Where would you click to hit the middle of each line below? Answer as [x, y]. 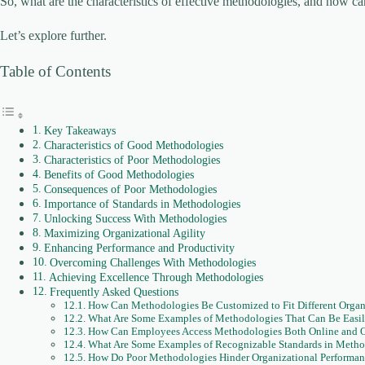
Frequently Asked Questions [114, 292]
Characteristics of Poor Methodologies [132, 160]
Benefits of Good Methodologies [119, 175]
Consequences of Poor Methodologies [130, 189]
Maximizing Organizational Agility [124, 233]
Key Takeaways [79, 131]
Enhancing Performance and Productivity [139, 248]
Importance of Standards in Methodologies [142, 204]
